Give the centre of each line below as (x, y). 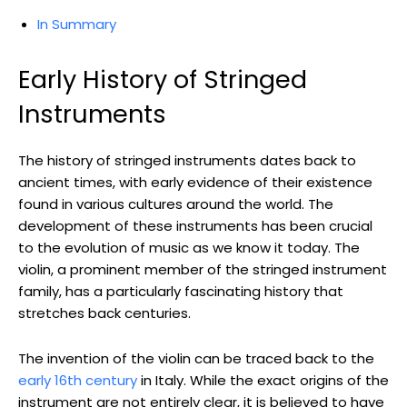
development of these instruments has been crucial (195, 226)
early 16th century (78, 381)
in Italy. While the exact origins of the (263, 381)
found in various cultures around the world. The (176, 204)
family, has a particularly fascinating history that (181, 292)
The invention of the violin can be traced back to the (196, 359)
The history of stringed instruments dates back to (187, 161)
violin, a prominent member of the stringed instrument (203, 270)
